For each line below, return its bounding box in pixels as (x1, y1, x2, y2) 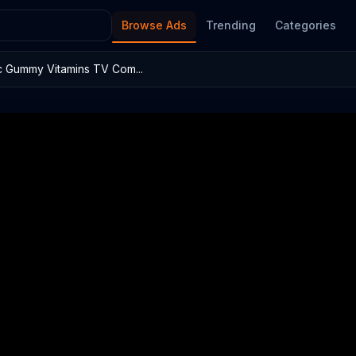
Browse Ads (122, 18, 187, 32)
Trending (206, 18, 256, 32)
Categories (275, 18, 336, 32)
